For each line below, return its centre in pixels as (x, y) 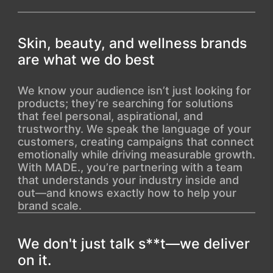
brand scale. (49, 205)
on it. (34, 260)
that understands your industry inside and (128, 180)
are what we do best (86, 59)
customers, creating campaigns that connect (136, 141)
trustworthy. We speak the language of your (134, 129)
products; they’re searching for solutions (125, 103)
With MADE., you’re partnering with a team (130, 167)
